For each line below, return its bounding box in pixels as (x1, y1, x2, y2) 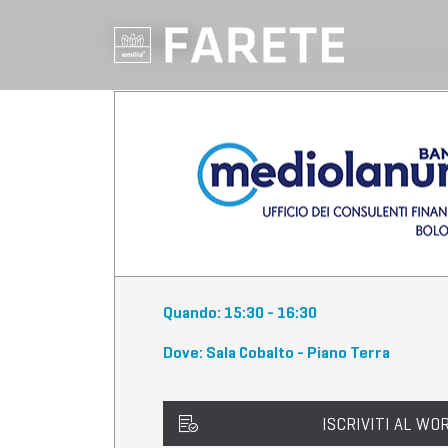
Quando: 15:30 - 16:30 (163, 303, 317, 322)
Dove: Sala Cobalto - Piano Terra (163, 343, 390, 362)
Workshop (114, 27, 196, 52)
